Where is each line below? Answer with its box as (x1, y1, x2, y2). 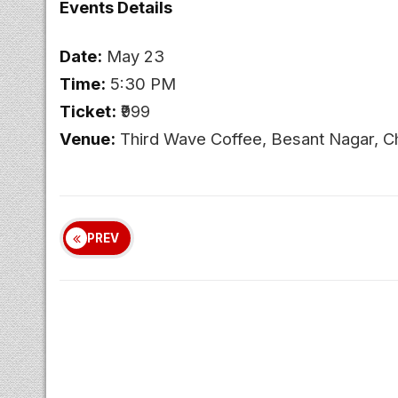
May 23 (102, 45, 164, 66)
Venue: (60, 128, 115, 148)
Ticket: (60, 100, 116, 121)
